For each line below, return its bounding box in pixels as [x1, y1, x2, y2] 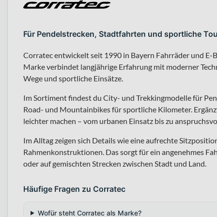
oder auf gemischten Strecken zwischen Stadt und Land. [23, 158, 206, 168]
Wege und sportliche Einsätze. [23, 73, 123, 83]
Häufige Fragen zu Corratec [23, 184, 125, 194]
